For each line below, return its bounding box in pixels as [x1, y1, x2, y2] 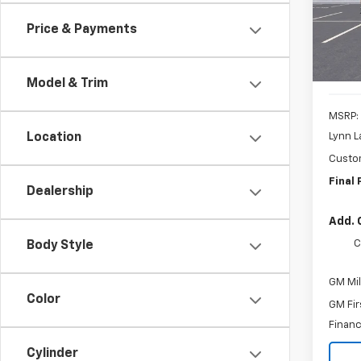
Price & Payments [27, 23, 137, 37]
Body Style [27, 239, 93, 253]
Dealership [27, 185, 93, 199]
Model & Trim [27, 77, 108, 91]
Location [27, 131, 81, 145]
